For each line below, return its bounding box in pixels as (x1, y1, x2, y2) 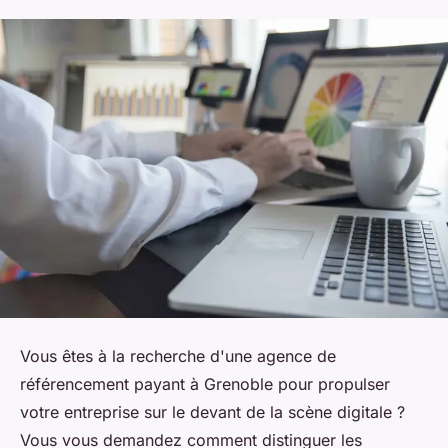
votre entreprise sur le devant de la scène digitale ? (20, 401, 405, 422)
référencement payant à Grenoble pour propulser (20, 373, 390, 394)
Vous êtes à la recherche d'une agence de (20, 345, 336, 366)
